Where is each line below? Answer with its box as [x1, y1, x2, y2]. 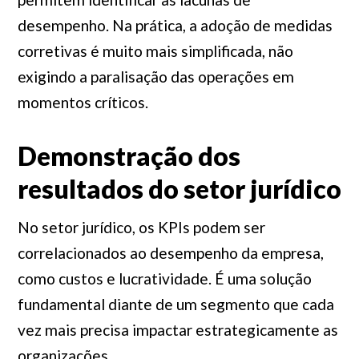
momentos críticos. [17, 93, 148, 111]
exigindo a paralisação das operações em [17, 67, 294, 86]
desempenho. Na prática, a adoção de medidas [17, 16, 333, 34]
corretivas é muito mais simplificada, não [17, 42, 293, 60]
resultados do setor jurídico [17, 173, 341, 204]
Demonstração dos [17, 140, 240, 171]
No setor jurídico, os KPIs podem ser [17, 218, 265, 236]
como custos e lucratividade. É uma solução [17, 269, 312, 288]
